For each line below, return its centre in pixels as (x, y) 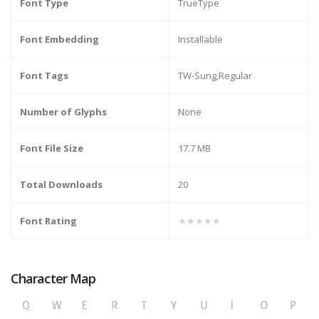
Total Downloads (61, 185)
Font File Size (52, 148)
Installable (200, 40)
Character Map (53, 279)
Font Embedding (59, 40)
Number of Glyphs (63, 112)
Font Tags (44, 76)
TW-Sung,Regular (215, 76)
